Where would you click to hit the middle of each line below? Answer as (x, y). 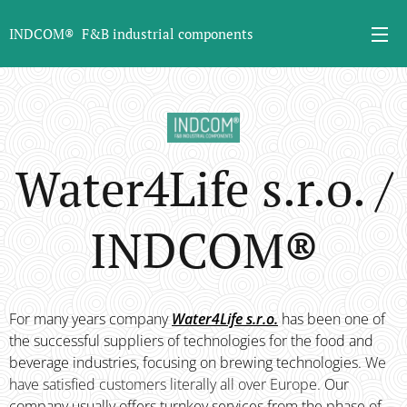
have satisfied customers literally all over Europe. (165, 385)
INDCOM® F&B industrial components (131, 34)
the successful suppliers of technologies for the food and (191, 341)
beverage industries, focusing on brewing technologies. (187, 363)
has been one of (332, 319)
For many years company (90, 319)
